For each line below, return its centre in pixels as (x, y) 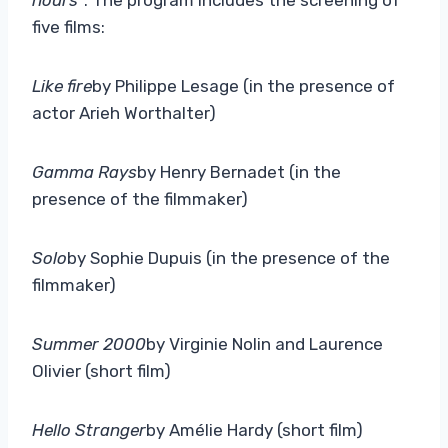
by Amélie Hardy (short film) (254, 429)
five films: (68, 26)
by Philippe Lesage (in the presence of (243, 85)
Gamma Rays (84, 171)
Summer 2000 (89, 343)
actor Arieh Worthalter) (124, 112)
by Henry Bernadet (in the (239, 171)
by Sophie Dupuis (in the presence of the (228, 257)
